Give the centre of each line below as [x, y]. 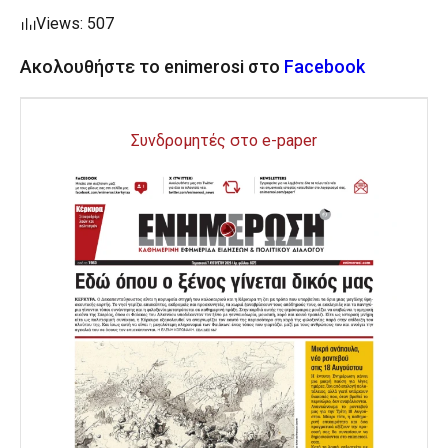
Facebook [324, 66]
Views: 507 [75, 23]
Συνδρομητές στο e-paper [224, 140]
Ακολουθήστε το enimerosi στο [152, 66]
